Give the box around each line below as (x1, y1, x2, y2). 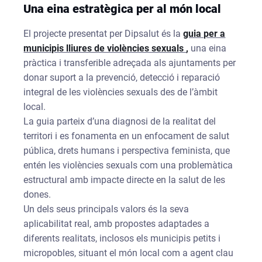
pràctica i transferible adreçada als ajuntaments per (23, 57, 236, 68)
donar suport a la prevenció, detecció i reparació (23, 71, 220, 83)
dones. (23, 188, 51, 200)
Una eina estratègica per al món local (23, 1, 222, 16)
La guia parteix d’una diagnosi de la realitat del (23, 115, 216, 127)
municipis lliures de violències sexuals (23, 42, 187, 54)
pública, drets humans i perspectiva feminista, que (23, 144, 230, 156)
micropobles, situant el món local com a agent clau (23, 247, 234, 258)
